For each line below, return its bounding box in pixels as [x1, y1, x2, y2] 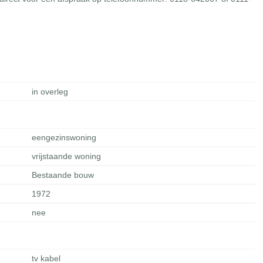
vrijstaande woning [32, 151, 102, 161]
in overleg [32, 87, 69, 96]
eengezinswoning [32, 133, 97, 142]
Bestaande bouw [32, 170, 95, 180]
